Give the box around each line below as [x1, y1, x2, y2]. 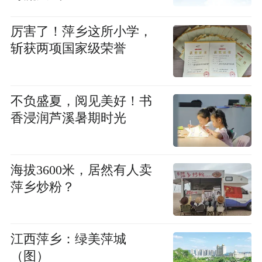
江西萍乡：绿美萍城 [10, 232, 126, 246]
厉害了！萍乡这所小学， [10, 25, 152, 39]
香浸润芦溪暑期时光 [10, 111, 126, 125]
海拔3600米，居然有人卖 [10, 163, 152, 177]
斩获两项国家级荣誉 [10, 42, 126, 56]
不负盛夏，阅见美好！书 [10, 94, 152, 108]
